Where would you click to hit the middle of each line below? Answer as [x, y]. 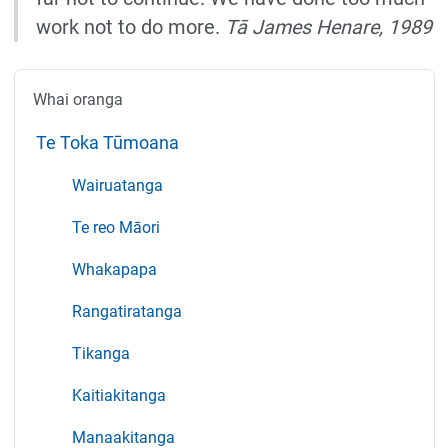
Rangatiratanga [126, 311]
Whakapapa [114, 269]
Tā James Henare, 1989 [328, 27]
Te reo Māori [115, 227]
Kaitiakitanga [118, 395]
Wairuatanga [117, 185]
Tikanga [100, 353]
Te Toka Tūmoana [107, 142]
